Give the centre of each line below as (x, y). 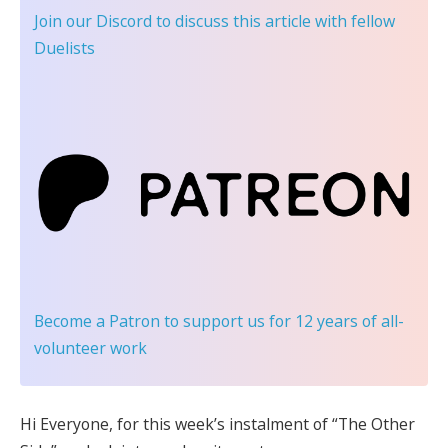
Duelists (64, 47)
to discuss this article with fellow (273, 20)
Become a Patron (97, 320)
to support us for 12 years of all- (282, 320)
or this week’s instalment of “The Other (269, 424)
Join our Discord (93, 20)
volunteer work (90, 347)
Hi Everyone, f (71, 424)
